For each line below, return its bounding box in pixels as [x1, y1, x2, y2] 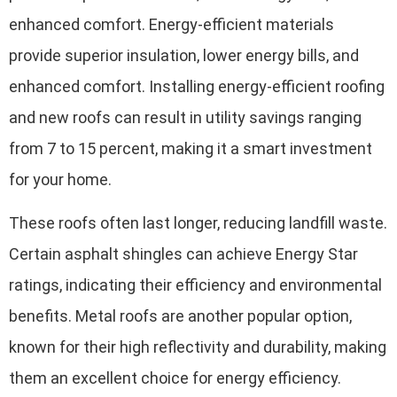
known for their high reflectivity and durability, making [9, 338, 386, 357]
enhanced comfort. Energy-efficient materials [9, 14, 334, 34]
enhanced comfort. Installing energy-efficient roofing [9, 76, 385, 96]
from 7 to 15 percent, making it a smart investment [9, 138, 372, 158]
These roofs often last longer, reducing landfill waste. [9, 214, 387, 233]
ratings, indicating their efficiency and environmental [9, 276, 382, 295]
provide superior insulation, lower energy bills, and [9, 45, 359, 65]
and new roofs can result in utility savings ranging [9, 107, 362, 127]
